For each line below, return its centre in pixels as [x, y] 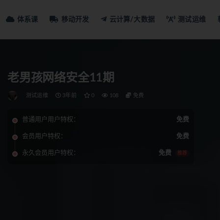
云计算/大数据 [132, 19]
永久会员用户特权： [51, 153]
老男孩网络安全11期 [61, 78]
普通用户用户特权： [51, 120]
